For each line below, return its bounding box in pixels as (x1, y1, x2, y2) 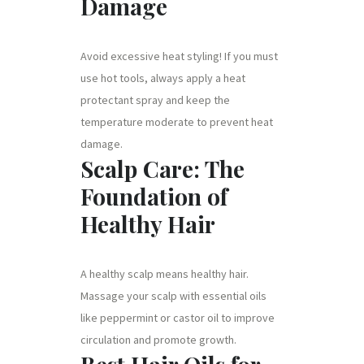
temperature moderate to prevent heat (80, 114, 273, 129)
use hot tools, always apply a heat (80, 70, 245, 85)
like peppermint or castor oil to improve (80, 310, 275, 325)
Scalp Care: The (80, 153, 245, 184)
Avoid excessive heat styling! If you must (80, 48, 278, 63)
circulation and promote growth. (80, 331, 236, 347)
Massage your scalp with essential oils (80, 288, 266, 303)
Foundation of (80, 180, 227, 211)
